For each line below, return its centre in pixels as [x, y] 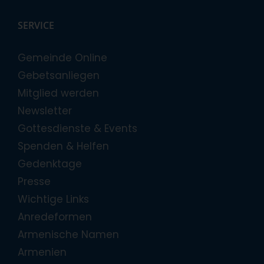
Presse [34, 181]
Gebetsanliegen [59, 75]
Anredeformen [55, 217]
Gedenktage [50, 164]
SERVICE [36, 25]
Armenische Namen [68, 234]
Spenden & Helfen [63, 146]
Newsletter [45, 110]
